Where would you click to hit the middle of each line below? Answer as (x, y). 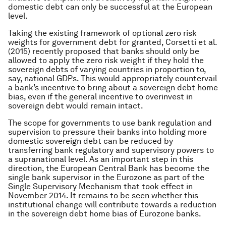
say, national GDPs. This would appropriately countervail (112, 78)
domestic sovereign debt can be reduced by (91, 141)
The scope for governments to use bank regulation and (110, 123)
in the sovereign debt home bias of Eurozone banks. (105, 213)
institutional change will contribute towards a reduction (112, 204)
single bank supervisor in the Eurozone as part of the (106, 177)
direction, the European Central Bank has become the (109, 168)
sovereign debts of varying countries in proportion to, (107, 69)
